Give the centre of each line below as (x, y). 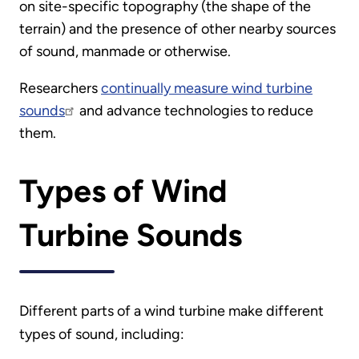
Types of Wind (123, 192)
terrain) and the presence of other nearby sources (177, 28)
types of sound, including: (102, 334)
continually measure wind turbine (207, 88)
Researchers (60, 88)
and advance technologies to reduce (195, 110)
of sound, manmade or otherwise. (125, 51)
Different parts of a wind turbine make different (171, 311)
